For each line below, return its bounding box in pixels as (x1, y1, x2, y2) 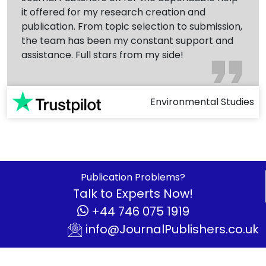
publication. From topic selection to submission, (21, 20, 242, 34)
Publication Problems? (80, 170, 185, 184)
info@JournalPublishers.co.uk (83, 220, 259, 237)
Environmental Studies (150, 94, 254, 109)
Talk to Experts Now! (72, 185, 193, 202)
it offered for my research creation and (21, 5, 205, 20)
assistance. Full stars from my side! (21, 48, 183, 62)
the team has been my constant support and (21, 34, 233, 48)
